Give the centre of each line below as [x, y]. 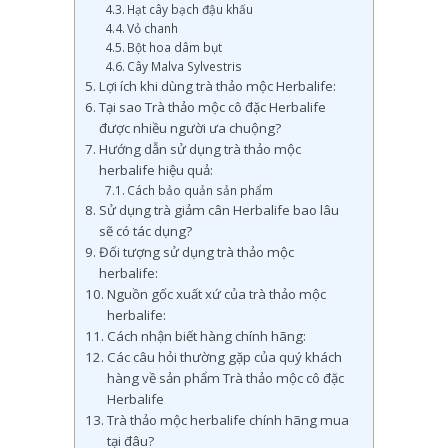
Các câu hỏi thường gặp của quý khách [224, 357]
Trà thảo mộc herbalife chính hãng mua [227, 420]
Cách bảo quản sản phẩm [200, 191]
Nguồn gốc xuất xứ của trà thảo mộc [216, 294]
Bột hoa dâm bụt [175, 48]
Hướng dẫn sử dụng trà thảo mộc [199, 149]
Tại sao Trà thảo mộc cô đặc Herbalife [212, 107]
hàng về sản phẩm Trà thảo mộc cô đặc [225, 378]
